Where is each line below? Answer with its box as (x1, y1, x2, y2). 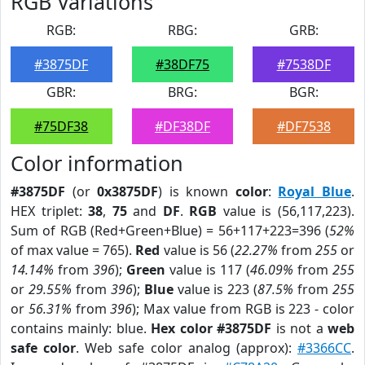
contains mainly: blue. (11, 319, 152, 337)
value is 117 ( (165, 261, 250, 279)
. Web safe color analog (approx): (76, 339, 298, 357)
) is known (158, 182, 235, 200)
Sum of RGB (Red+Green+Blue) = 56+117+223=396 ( (11, 222, 329, 240)
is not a (271, 319, 328, 337)
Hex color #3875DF (151, 319, 272, 337)
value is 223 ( (173, 280, 258, 298)
